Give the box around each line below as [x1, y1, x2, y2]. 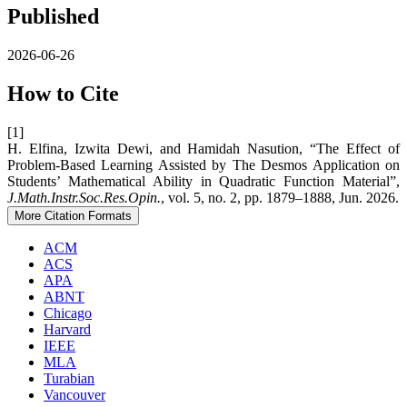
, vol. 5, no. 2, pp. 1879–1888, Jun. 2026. [161, 189, 399, 205]
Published [7, 4, 99, 28]
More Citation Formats [15, 208, 132, 223]
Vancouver [44, 386, 105, 402]
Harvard [44, 321, 91, 337]
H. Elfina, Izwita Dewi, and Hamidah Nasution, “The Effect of [7, 140, 400, 156]
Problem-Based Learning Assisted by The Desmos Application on [7, 156, 400, 173]
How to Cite [7, 81, 119, 105]
